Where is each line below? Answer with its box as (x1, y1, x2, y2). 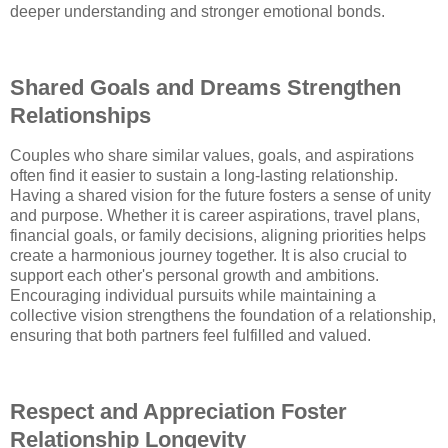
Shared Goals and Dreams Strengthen (10, 75, 401, 101)
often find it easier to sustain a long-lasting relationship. (10, 166, 398, 184)
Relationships (10, 103, 151, 129)
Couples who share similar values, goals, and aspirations (10, 146, 414, 164)
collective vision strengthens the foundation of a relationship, (10, 306, 436, 324)
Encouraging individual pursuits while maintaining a (10, 286, 376, 304)
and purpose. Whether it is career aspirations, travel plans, (10, 206, 420, 224)
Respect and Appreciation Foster (10, 398, 347, 424)
